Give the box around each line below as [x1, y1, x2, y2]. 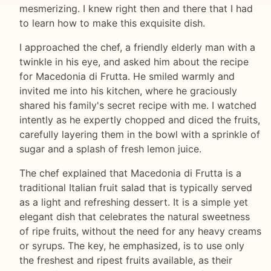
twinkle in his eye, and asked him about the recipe [19, 56, 249, 68]
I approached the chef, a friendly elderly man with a [19, 41, 255, 54]
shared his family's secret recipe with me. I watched [19, 99, 256, 112]
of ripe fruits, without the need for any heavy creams [19, 225, 261, 238]
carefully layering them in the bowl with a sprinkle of [19, 128, 260, 141]
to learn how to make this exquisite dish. [19, 17, 205, 30]
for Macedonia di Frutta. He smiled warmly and [19, 70, 235, 83]
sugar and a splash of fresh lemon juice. [19, 143, 201, 155]
